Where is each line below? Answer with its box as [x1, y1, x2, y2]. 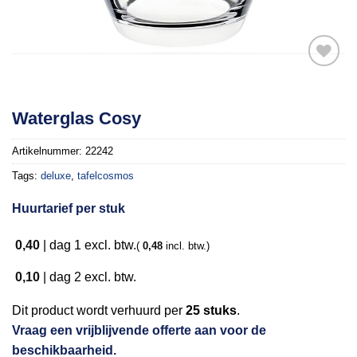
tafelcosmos [77, 169, 134, 182]
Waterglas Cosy [12, 108, 141, 128]
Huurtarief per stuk [12, 201, 125, 215]
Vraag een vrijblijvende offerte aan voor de [12, 324, 266, 338]
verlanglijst [282, 131, 336, 145]
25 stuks [186, 304, 237, 318]
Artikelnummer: [12, 144, 85, 157]
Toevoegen [281, 103, 337, 116]
